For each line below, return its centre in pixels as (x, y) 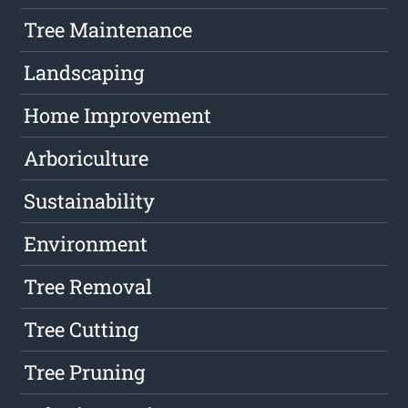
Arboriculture (87, 158)
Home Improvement (118, 116)
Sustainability (90, 201)
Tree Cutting (82, 330)
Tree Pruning (85, 372)
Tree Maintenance (108, 30)
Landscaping (84, 73)
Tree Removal (88, 287)
